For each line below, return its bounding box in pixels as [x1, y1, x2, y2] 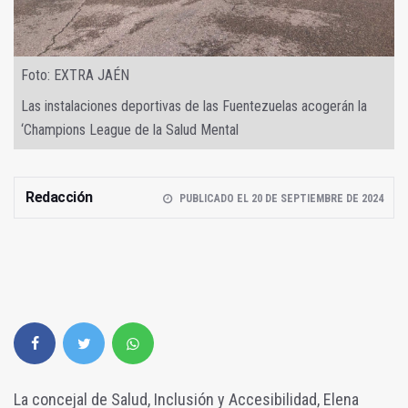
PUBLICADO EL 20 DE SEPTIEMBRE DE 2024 [178, 191, 383, 205]
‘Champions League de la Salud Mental [21, 120, 239, 138]
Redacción [25, 188, 93, 206]
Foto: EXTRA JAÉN [21, 66, 129, 84]
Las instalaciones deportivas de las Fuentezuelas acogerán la [21, 97, 367, 115]
